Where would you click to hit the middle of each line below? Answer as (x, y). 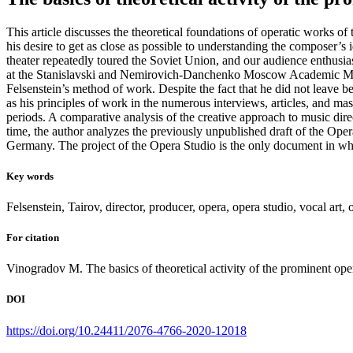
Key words (30, 176)
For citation (33, 238)
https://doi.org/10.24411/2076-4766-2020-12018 (126, 330)
